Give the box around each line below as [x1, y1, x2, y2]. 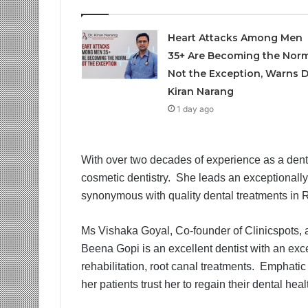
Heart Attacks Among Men [167, 32, 302, 44]
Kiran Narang [167, 85, 234, 98]
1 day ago [176, 104, 214, 114]
